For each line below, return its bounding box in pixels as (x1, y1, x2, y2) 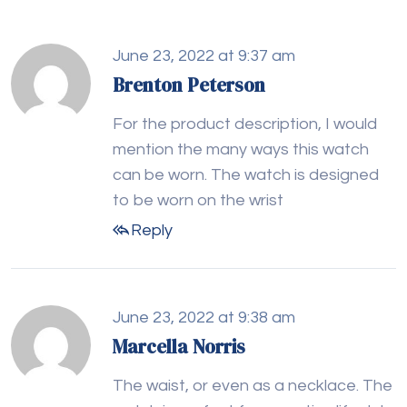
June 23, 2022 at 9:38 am (113, 309, 295, 327)
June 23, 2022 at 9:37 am (113, 47, 295, 65)
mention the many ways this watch (113, 141, 369, 159)
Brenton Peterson (113, 72, 265, 99)
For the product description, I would (113, 115, 377, 134)
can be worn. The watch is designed (113, 166, 379, 184)
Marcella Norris (113, 333, 245, 361)
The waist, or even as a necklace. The (113, 377, 392, 395)
